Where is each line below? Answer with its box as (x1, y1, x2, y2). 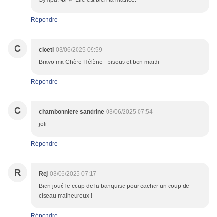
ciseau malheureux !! (39, 192, 93, 200)
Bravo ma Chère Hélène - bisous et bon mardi (39, 59, 159, 66)
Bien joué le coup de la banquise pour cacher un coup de (39, 183, 189, 190)
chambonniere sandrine (39, 108, 104, 116)
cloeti (39, 46, 54, 54)
